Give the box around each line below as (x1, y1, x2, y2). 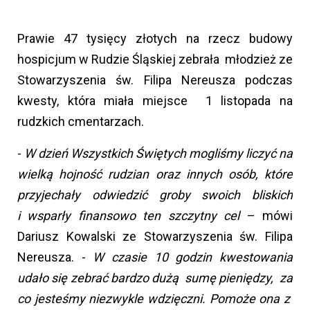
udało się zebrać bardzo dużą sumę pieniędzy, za (17, 270, 293, 285)
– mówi (239, 208, 293, 223)
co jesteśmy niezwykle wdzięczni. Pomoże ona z (17, 291, 293, 306)
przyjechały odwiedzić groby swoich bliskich (17, 187, 293, 202)
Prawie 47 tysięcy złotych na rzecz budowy (17, 30, 293, 46)
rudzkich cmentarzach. (17, 113, 144, 129)
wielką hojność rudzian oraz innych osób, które (17, 166, 293, 181)
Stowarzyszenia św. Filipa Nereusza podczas (17, 72, 293, 87)
